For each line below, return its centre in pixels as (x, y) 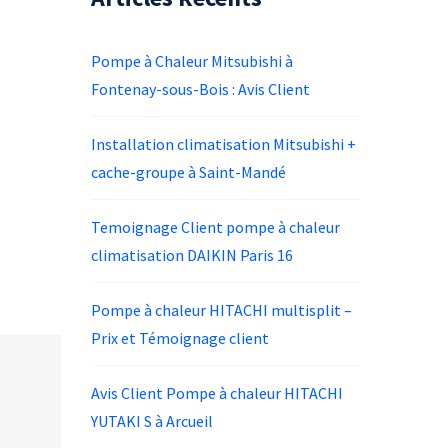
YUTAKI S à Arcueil (152, 421)
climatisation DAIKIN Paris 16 (192, 255)
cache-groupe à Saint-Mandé (188, 172)
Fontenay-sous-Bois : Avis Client (200, 89)
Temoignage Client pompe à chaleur (215, 227)
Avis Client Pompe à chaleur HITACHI (217, 393)
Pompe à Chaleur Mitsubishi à (192, 61)
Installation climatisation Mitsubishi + (223, 144)
